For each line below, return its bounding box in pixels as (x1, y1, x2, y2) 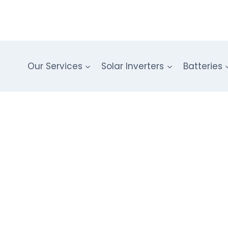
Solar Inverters (101, 60, 164, 72)
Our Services (27, 60, 82, 72)
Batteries (183, 60, 222, 72)
